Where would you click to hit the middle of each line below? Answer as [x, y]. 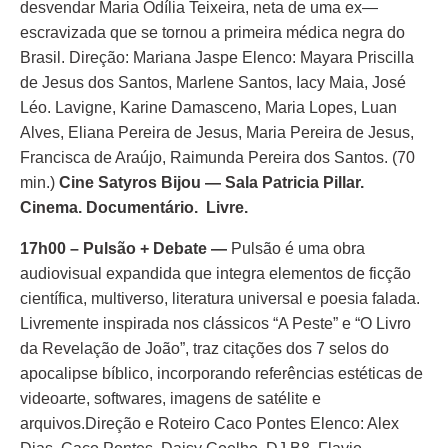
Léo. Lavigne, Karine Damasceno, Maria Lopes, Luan [208, 107]
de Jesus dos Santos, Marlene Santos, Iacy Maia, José [213, 82]
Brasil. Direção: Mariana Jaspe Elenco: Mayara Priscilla [217, 57]
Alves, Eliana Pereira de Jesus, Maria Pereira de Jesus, [217, 132]
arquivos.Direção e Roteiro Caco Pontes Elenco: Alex [209, 423]
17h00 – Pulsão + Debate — [125, 248]
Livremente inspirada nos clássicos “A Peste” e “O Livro [215, 323]
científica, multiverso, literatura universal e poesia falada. [220, 298]
